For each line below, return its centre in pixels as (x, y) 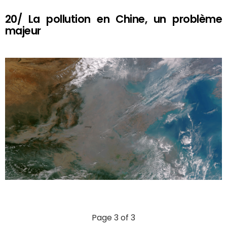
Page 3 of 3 (113, 218)
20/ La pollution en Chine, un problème (113, 19)
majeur (23, 30)
